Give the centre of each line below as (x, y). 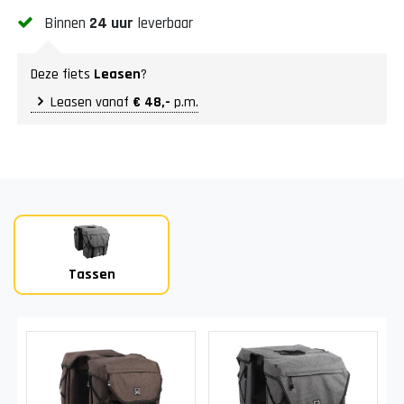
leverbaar (164, 23)
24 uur (112, 23)
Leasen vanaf (92, 102)
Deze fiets (63, 74)
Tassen (92, 274)
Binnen (67, 23)
